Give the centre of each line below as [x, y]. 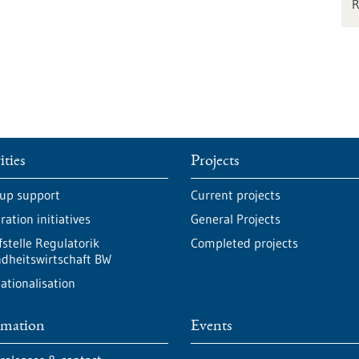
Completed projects [244, 243]
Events [211, 327]
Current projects [235, 195]
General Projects [235, 219]
